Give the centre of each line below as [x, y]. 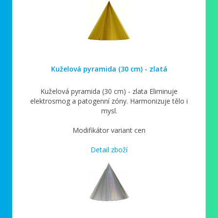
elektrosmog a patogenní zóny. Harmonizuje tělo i [109, 101]
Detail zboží [109, 149]
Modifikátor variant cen [109, 130]
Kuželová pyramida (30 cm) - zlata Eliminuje [109, 91]
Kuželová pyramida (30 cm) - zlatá [109, 69]
